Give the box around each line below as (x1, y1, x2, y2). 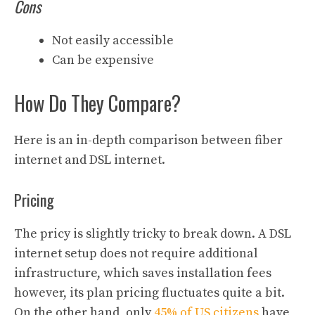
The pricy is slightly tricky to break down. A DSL (14, 225, 291, 242)
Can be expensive (52, 51, 157, 68)
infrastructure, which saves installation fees (14, 264, 271, 281)
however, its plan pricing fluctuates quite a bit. (14, 284, 285, 301)
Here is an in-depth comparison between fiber (14, 131, 283, 148)
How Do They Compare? (14, 88, 181, 117)
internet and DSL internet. (14, 151, 171, 168)
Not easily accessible (52, 32, 179, 49)
